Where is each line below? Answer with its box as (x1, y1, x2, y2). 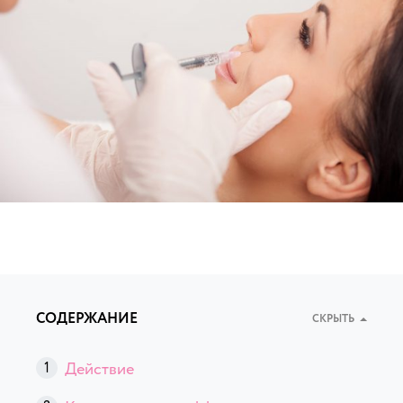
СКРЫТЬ (312, 311, 354, 327)
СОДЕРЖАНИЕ (36, 308, 138, 329)
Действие (65, 357, 134, 381)
